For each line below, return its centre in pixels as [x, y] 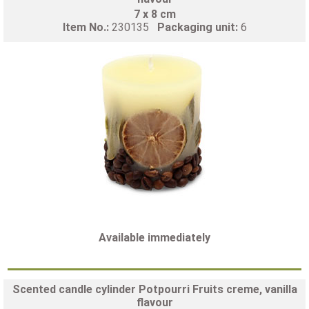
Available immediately [154, 237]
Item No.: [87, 27]
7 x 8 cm [154, 14]
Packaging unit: [199, 27]
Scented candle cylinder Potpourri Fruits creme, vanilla [154, 289]
